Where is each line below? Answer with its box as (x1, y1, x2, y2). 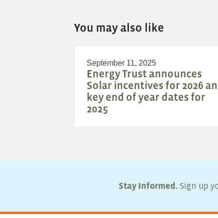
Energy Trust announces (87, 68, 202, 80)
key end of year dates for (87, 91, 205, 104)
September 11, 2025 (87, 59, 156, 68)
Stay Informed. (119, 181, 178, 191)
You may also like (74, 21, 164, 35)
